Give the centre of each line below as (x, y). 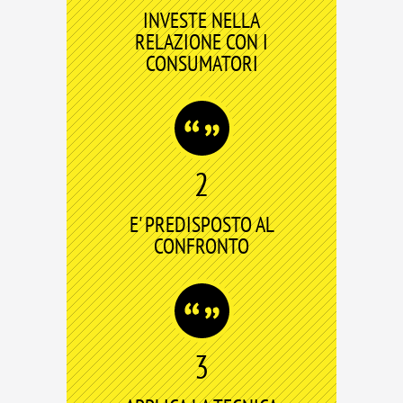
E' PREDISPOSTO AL (201, 224)
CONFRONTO (201, 246)
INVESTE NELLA (201, 20)
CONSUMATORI (201, 63)
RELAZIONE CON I (201, 42)
